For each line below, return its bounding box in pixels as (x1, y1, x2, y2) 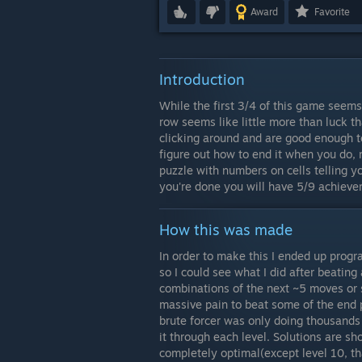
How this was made (159, 221, 293, 238)
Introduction (159, 70, 245, 88)
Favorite (314, 6, 350, 18)
